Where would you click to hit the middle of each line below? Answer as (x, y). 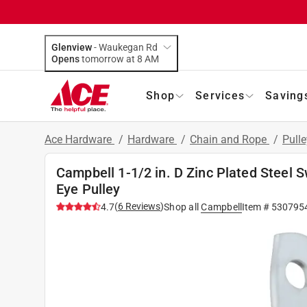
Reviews (142, 206)
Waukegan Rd (128, 47)
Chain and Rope (230, 139)
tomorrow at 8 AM (152, 59)
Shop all (181, 207)
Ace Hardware (79, 139)
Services (220, 95)
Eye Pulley (88, 189)
